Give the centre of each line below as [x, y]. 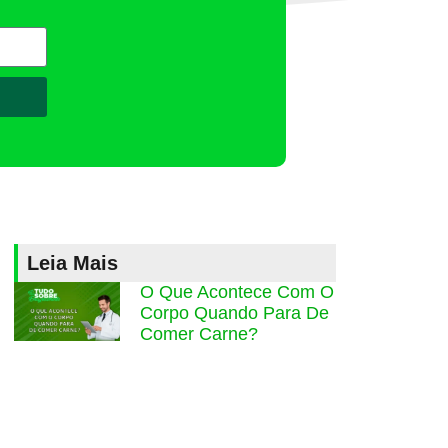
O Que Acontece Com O [237, 292]
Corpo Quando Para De [235, 313]
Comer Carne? [199, 334]
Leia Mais [73, 263]
